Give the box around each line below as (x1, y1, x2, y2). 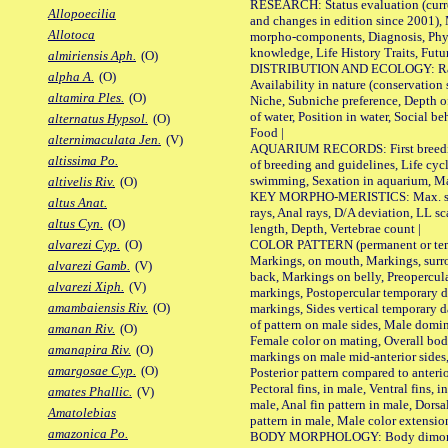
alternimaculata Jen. (48, 132, 161, 148)
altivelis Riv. (48, 174, 115, 190)
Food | (250, 124, 284, 140)
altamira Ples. (48, 90, 124, 106)
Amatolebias (48, 405, 116, 421)
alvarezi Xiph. (48, 279, 124, 295)
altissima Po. (48, 153, 118, 169)
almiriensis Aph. (48, 48, 136, 64)
